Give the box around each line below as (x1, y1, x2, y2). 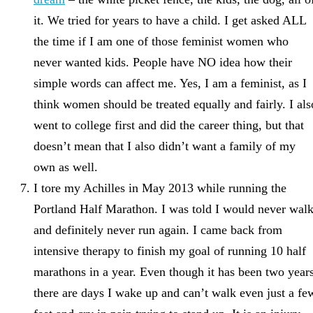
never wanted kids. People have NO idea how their (34, 54, 292, 69)
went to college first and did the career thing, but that (34, 117, 304, 132)
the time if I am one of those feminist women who (34, 34, 289, 48)
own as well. (34, 159, 98, 174)
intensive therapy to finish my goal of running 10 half (34, 243, 306, 258)
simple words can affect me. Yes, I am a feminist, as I (34, 75, 307, 90)
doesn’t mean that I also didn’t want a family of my (34, 138, 296, 153)
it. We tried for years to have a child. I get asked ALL (34, 13, 306, 27)
